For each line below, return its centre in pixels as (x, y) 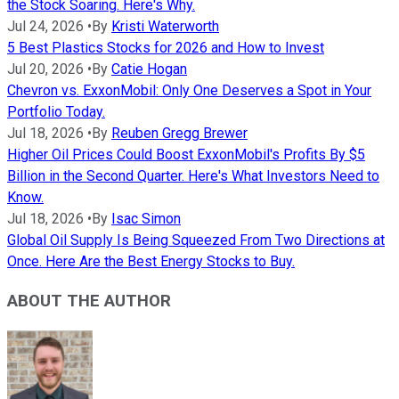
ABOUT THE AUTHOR (89, 301)
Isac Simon (146, 218)
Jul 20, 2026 (45, 69)
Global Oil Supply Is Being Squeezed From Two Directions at (196, 240)
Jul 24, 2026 (45, 26)
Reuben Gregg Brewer (179, 133)
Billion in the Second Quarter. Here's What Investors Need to (193, 175)
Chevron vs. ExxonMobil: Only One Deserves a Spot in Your (189, 90)
